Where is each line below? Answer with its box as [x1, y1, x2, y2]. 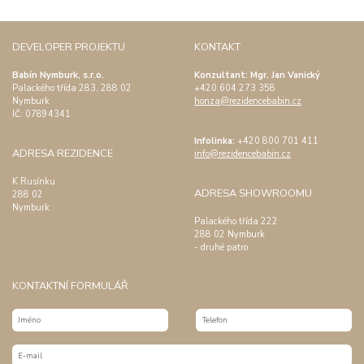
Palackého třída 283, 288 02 [12, 82, 132, 95]
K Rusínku [12, 175, 58, 188]
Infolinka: [194, 134, 237, 147]
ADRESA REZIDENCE [12, 145, 113, 161]
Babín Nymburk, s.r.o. [12, 69, 104, 82]
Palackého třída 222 [194, 214, 278, 227]
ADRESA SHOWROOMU [194, 185, 312, 201]
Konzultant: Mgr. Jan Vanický [194, 69, 320, 82]
